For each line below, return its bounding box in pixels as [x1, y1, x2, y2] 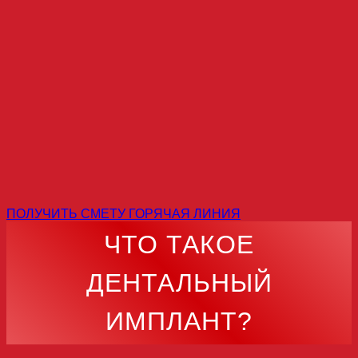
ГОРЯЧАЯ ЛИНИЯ [129, 207, 241, 221]
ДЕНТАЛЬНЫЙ [86, 268, 272, 298]
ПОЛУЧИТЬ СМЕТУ [6, 207, 125, 221]
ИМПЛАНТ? [105, 307, 253, 336]
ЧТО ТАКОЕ [104, 230, 254, 260]
